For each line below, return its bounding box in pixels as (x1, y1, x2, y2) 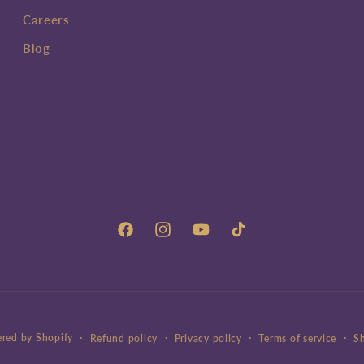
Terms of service (258, 332, 337, 344)
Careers (23, 11, 70, 27)
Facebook (115, 230, 172, 245)
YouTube (190, 230, 239, 245)
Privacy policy (174, 332, 242, 344)
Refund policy (89, 332, 158, 344)
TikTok (227, 230, 267, 245)
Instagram (153, 230, 212, 245)
